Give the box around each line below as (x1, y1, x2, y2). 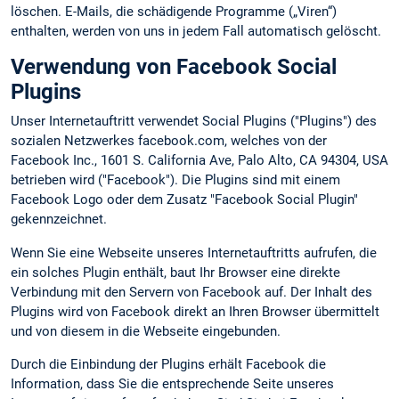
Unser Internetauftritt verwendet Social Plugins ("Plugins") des (11, 113, 377, 130)
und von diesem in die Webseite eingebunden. (11, 322, 281, 339)
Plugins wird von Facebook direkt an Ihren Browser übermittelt (11, 303, 379, 320)
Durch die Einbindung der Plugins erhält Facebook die (11, 355, 326, 372)
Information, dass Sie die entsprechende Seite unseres (11, 375, 334, 392)
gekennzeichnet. (11, 211, 107, 228)
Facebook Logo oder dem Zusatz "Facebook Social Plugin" (11, 191, 358, 208)
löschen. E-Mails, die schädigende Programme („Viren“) (11, 4, 337, 20)
